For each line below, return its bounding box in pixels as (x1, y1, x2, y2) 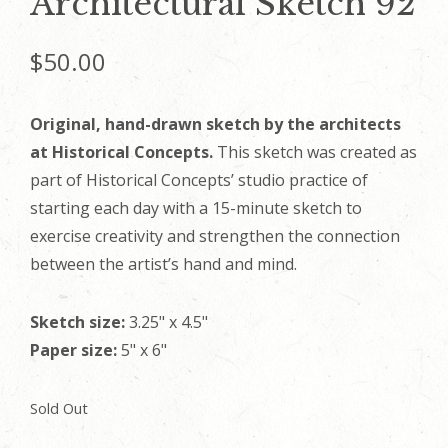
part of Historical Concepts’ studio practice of (30, 169, 368, 191)
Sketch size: (30, 311, 125, 333)
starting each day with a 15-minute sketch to (30, 197, 362, 219)
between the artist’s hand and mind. (30, 253, 297, 275)
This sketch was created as (213, 141, 417, 163)
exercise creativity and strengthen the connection (30, 225, 400, 247)
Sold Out (30, 398, 88, 418)
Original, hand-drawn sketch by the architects (30, 113, 401, 135)
